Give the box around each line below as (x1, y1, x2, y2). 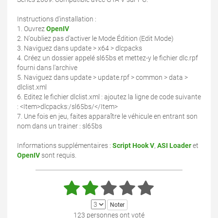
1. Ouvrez (17, 25, 46, 33)
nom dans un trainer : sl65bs (17, 122, 102, 130)
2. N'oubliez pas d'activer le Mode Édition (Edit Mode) (17, 35, 174, 43)
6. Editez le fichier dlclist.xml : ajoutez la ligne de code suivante (17, 93, 201, 101)
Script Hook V (112, 142, 154, 150)
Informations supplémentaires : (17, 142, 112, 150)
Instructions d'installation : (17, 15, 96, 23)
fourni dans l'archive (17, 64, 77, 72)
